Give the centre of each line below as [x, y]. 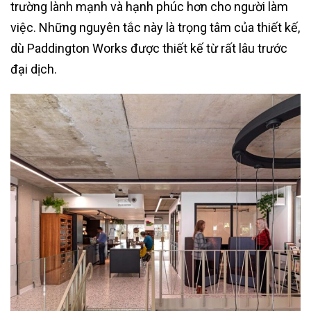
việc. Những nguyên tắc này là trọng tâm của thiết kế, [155, 28]
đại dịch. [34, 69]
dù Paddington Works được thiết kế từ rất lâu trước [149, 49]
